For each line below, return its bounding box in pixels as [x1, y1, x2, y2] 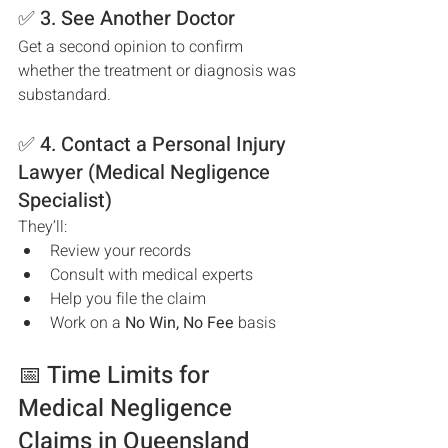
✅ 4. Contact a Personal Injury [18, 130, 291, 159]
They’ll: [18, 215, 67, 239]
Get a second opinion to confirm [18, 35, 247, 59]
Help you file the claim [50, 287, 206, 311]
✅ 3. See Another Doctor [18, 4, 235, 33]
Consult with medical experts [50, 263, 253, 287]
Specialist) [18, 186, 112, 215]
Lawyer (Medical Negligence [18, 158, 275, 187]
